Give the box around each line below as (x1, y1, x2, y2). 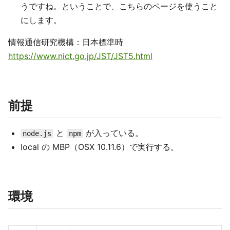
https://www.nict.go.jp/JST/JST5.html (8, 51, 152, 61)
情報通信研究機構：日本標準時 (8, 37, 123, 47)
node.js (23, 129, 51, 138)
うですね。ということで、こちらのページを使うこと (21, 1, 218, 11)
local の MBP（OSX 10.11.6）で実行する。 (21, 142, 179, 152)
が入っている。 (83, 128, 143, 138)
